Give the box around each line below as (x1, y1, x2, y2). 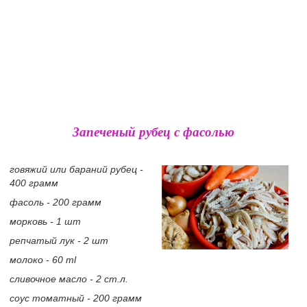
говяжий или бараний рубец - (10, 164, 143, 175)
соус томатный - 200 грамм (10, 293, 142, 304)
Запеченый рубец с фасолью (73, 123, 234, 140)
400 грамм (10, 177, 58, 188)
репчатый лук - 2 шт (10, 235, 108, 246)
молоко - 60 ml (10, 254, 76, 265)
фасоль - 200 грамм (10, 197, 101, 208)
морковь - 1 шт (10, 216, 81, 227)
